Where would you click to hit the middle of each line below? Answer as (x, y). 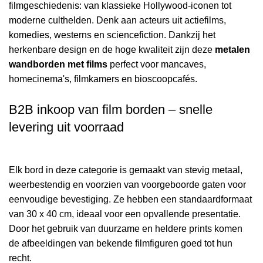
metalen (232, 50)
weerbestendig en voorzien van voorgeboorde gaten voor (127, 185)
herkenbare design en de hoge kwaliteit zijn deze (112, 50)
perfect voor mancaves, (157, 65)
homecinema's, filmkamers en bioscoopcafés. (103, 79)
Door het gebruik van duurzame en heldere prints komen (126, 229)
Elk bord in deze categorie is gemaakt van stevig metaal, (126, 170)
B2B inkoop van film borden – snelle (111, 110)
